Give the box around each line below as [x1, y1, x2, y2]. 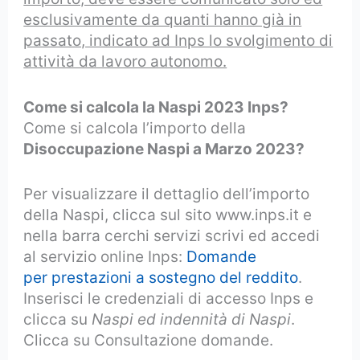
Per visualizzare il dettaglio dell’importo [23, 184, 310, 203]
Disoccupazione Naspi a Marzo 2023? [23, 139, 305, 158]
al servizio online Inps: [23, 247, 187, 266]
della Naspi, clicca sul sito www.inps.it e [23, 205, 313, 224]
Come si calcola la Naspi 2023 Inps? [23, 97, 289, 117]
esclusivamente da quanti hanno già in [23, 10, 302, 30]
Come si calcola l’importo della [23, 118, 247, 137]
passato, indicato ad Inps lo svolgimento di [23, 31, 333, 51]
